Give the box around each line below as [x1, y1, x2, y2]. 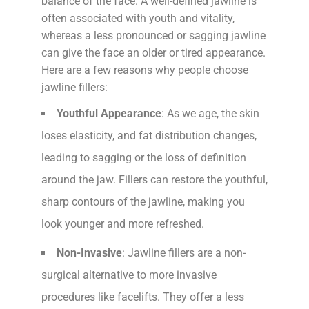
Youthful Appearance [57, 106, 161, 120]
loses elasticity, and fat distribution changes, [41, 128, 257, 142]
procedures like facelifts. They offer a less [41, 290, 244, 303]
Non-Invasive [57, 246, 122, 259]
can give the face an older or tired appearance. [41, 46, 266, 59]
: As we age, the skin [161, 106, 259, 120]
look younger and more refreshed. [41, 217, 204, 230]
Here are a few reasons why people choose [41, 63, 248, 77]
